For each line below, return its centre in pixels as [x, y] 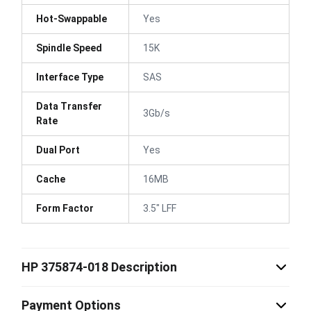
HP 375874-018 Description [99, 267]
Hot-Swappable [72, 18]
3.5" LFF [160, 208]
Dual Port [58, 150]
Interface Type [70, 77]
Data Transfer [69, 106]
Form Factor [65, 208]
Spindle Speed [69, 48]
